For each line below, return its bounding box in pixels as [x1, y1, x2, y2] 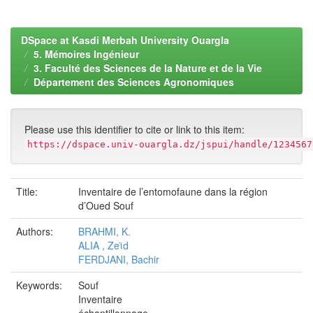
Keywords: [16, 278, 65, 292]
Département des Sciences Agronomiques [34, 75, 234, 89]
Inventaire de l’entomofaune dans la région [78, 184, 268, 198]
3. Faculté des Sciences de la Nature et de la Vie [34, 61, 262, 75]
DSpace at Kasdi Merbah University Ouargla [21, 33, 229, 47]
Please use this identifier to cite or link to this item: [24, 122, 245, 136]
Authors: [16, 224, 56, 238]
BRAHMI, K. [78, 224, 131, 238]
